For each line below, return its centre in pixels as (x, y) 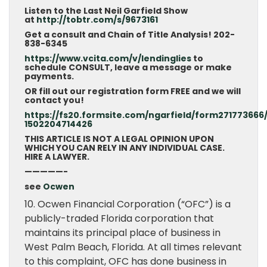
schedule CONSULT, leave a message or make (128, 67)
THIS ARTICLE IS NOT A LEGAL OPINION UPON (119, 139)
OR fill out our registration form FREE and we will (133, 91)
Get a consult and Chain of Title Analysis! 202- (130, 35)
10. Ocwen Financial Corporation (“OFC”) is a (128, 204)
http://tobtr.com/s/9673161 (97, 20)
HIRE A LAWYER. (57, 157)
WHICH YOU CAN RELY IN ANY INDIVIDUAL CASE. (125, 148)
